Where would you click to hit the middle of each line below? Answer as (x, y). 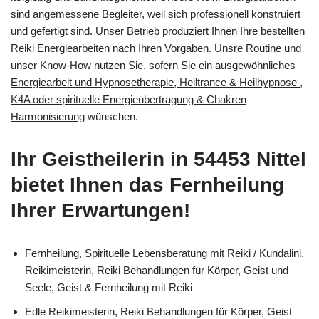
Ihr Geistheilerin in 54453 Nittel (158, 159)
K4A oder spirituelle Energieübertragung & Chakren (129, 99)
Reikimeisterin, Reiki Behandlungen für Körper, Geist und (157, 270)
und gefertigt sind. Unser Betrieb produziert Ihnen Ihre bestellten (158, 31)
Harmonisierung (48, 116)
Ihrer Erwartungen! (100, 210)
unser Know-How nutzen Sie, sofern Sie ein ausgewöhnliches (153, 65)
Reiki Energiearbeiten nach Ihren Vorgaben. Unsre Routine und (156, 48)
